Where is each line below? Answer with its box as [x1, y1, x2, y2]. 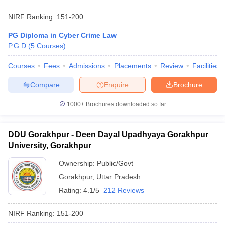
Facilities [192, 62, 220, 70]
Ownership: [59, 159, 97, 167]
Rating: [59, 186, 83, 194]
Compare [30, 80, 60, 89]
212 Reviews [103, 186, 144, 194]
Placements [114, 62, 151, 70]
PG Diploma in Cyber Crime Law [8, 31, 117, 39]
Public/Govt [97, 159, 133, 167]
